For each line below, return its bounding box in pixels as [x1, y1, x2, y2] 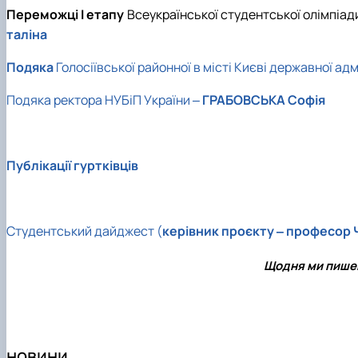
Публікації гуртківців [6, 156, 138, 174]
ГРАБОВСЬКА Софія [202, 90, 325, 109]
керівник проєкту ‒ [162, 221, 284, 240]
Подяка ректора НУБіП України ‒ [6, 90, 202, 109]
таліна [6, 25, 47, 43]
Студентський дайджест [6, 221, 157, 240]
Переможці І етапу [6, 5, 127, 23]
